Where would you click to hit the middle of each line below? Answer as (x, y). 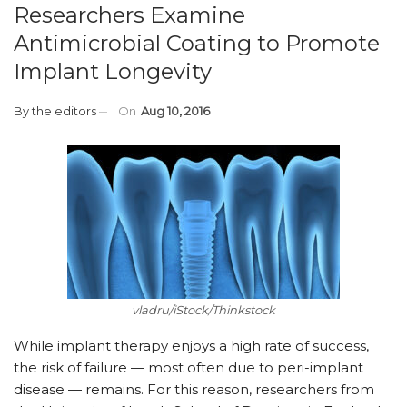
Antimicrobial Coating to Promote (197, 43)
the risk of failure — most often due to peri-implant (189, 367)
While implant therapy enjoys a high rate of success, (191, 345)
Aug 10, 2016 (175, 110)
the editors (64, 110)
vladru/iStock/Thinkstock (203, 309)
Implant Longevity (113, 71)
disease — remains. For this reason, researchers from (194, 389)
